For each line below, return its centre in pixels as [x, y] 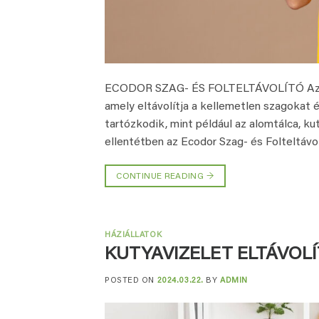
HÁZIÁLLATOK [134, 236]
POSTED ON [131, 281]
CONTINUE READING [161, 176]
